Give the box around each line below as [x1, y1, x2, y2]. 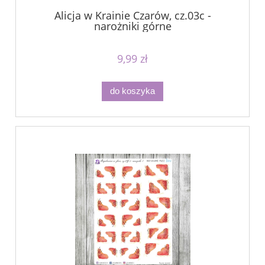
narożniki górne [93, 18, 172, 33]
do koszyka [110, 86, 155, 96]
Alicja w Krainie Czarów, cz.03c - [54, 8, 211, 22]
